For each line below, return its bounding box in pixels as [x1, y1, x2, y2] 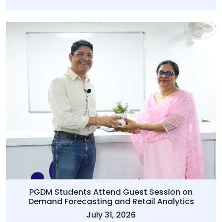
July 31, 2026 [86, 209, 136, 221]
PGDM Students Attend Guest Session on [29, 186, 193, 198]
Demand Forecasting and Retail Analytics [28, 196, 194, 208]
